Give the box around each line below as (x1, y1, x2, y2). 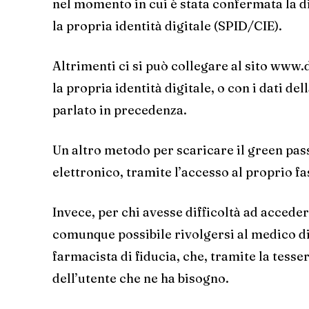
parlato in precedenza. (52, 101, 187, 118)
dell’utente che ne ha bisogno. (52, 270, 229, 286)
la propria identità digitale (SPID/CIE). (52, 17, 282, 34)
